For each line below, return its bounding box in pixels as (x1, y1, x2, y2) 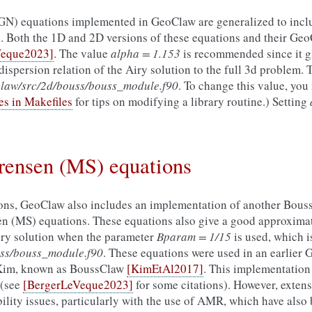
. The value (54, 45, 111, 61)
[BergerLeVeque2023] (23, 276, 133, 292)
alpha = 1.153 (111, 45, 180, 61)
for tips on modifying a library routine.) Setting (72, 93, 310, 109)
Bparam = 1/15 (157, 228, 231, 244)
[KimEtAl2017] (127, 260, 203, 276)
